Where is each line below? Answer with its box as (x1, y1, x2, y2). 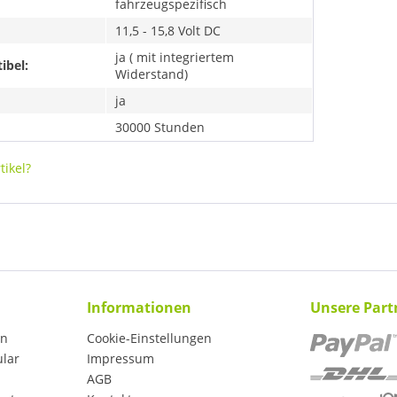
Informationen (87, 298, 191, 318)
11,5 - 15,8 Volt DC (115, 22, 221, 40)
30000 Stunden (115, 119, 205, 136)
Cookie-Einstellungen (87, 330, 212, 347)
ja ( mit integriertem (115, 49, 234, 66)
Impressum (87, 350, 154, 368)
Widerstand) (115, 66, 188, 83)
